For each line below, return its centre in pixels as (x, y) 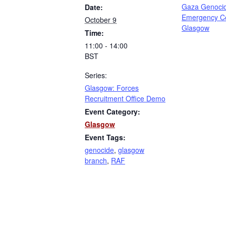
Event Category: (112, 111)
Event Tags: (105, 137)
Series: (96, 75)
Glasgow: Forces (112, 88)
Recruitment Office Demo (125, 98)
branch (96, 160)
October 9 (101, 19)
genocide (99, 150)
